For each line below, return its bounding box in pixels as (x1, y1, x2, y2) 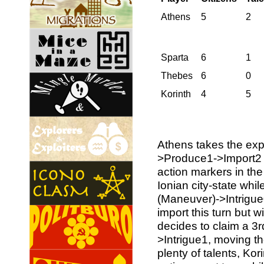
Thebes (161, 71, 193, 81)
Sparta (161, 52, 189, 63)
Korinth (161, 89, 191, 100)
